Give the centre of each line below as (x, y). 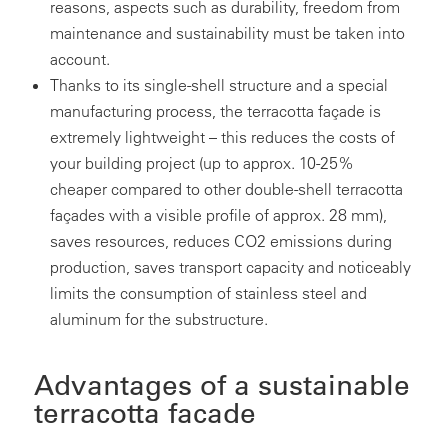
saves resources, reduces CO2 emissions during (220, 241)
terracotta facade (144, 413)
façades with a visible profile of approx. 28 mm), (218, 215)
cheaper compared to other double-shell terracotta (226, 189)
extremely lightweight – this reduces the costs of (222, 137)
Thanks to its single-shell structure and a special (218, 85)
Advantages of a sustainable (221, 385)
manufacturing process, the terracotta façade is (215, 111)
